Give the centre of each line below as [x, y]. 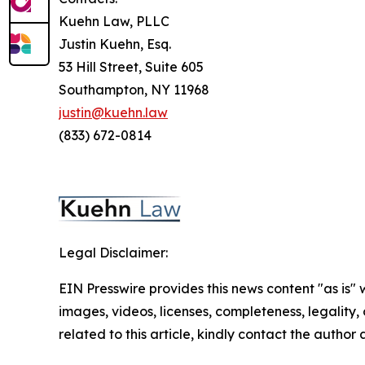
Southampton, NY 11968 [134, 89]
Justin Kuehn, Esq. [115, 44]
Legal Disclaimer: [113, 252]
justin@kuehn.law [113, 112]
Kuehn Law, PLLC [114, 21]
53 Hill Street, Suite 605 [131, 66]
